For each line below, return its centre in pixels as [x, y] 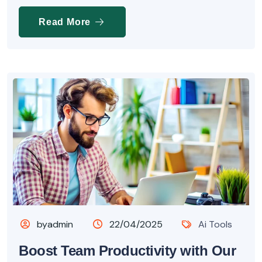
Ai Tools [216, 225]
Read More [66, 22]
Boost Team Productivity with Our [127, 251]
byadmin [54, 225]
